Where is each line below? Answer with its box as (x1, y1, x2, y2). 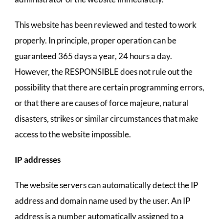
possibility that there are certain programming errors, (15, 82, 204, 92)
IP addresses (15, 154, 61, 165)
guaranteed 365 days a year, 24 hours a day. (15, 51, 172, 61)
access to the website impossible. (15, 129, 131, 139)
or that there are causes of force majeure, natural (15, 98, 189, 108)
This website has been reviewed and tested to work (15, 20, 197, 30)
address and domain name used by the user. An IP (15, 196, 190, 206)
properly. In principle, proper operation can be (15, 35, 176, 45)
